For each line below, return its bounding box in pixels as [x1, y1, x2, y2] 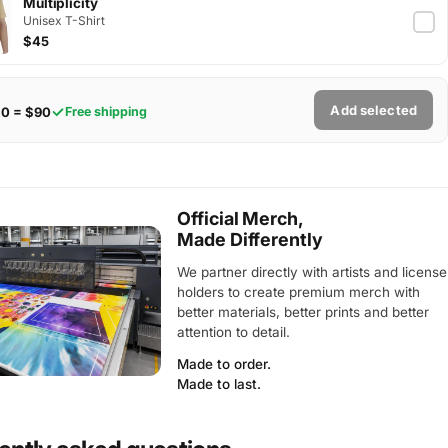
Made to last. [177, 375, 262, 392]
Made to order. [177, 355, 272, 372]
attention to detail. [177, 323, 291, 340]
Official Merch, [177, 207, 304, 229]
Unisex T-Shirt [22, 12, 105, 28]
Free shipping [64, 104, 147, 120]
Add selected [330, 101, 417, 118]
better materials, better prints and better [177, 303, 430, 320]
